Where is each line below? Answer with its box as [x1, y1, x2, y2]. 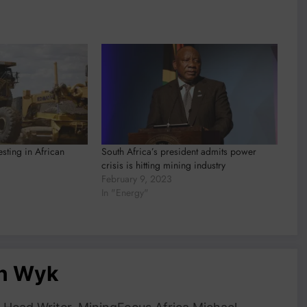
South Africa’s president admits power [101, 145, 257, 159]
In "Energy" [101, 186, 149, 200]
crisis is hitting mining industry [101, 158, 226, 173]
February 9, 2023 [101, 172, 173, 186]
